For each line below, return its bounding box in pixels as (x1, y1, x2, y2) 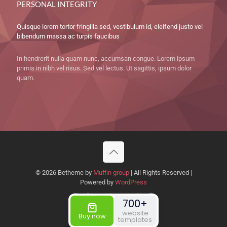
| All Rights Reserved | (129, 169, 192, 177)
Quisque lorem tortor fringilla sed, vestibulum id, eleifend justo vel (17, 23, 203, 31)
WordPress (115, 178, 147, 186)
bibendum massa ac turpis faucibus (17, 32, 120, 41)
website (122, 208, 148, 218)
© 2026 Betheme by (35, 169, 93, 177)
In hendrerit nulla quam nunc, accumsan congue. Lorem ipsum (17, 55, 195, 63)
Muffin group (93, 169, 129, 177)
